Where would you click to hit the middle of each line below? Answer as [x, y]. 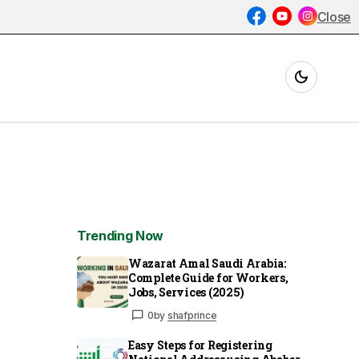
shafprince [192, 315]
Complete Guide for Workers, [208, 277]
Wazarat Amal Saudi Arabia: [207, 263]
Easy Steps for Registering [200, 345]
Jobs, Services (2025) [187, 292]
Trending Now [121, 235]
